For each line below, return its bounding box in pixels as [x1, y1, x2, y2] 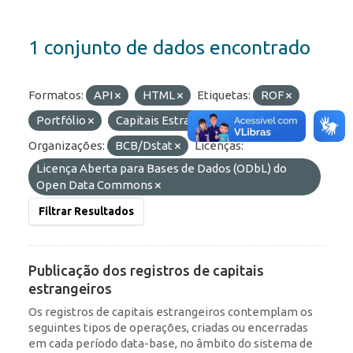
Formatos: [28, 88, 84, 102]
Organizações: [28, 139, 105, 153]
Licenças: [195, 139, 243, 153]
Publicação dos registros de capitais [28, 262, 264, 279]
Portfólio [36, 113, 88, 128]
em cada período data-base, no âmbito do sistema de [28, 336, 313, 351]
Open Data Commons [36, 178, 155, 192]
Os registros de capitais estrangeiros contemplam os [28, 305, 313, 319]
